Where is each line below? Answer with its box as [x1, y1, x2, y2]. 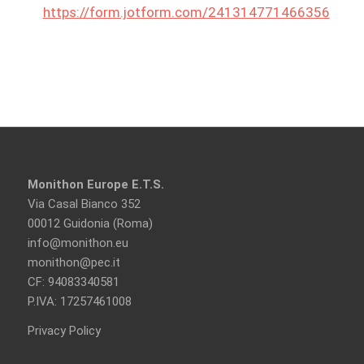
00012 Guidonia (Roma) [27, 215, 153, 231]
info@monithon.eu [27, 235, 128, 250]
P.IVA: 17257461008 [27, 293, 132, 309]
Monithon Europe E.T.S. [27, 176, 164, 192]
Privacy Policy [27, 323, 101, 339]
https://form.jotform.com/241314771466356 [42, 4, 330, 21]
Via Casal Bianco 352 [27, 196, 141, 211]
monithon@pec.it [27, 254, 120, 270]
